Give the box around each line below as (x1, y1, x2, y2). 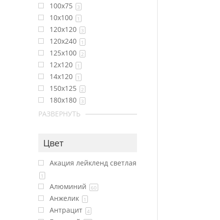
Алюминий (50, 182, 89, 191)
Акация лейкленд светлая (50, 158, 137, 167)
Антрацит (50, 205, 85, 215)
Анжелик (50, 193, 82, 203)
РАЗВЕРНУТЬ (38, 109, 81, 118)
